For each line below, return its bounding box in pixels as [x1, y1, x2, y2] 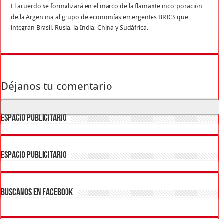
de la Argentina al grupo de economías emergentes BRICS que [11, 13, 189, 21]
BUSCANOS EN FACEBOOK [1, 187, 73, 197]
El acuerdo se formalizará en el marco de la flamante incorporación [11, 2, 203, 10]
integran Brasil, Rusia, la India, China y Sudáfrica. [11, 23, 149, 31]
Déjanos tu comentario [1, 80, 113, 92]
